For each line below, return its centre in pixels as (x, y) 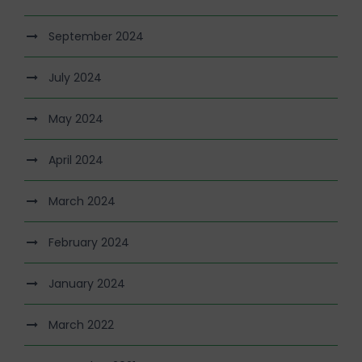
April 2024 (76, 160)
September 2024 (96, 36)
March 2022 (81, 324)
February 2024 (89, 242)
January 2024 (87, 283)
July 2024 (75, 77)
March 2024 (82, 201)
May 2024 (76, 118)
